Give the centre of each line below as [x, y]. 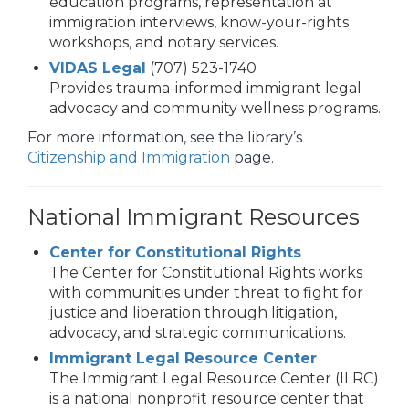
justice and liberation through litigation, [193, 313]
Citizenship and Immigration [129, 158]
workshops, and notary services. [164, 43]
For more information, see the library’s [165, 138]
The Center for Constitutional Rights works [206, 273]
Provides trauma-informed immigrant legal [205, 89]
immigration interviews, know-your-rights [199, 23]
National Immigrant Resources [194, 217]
